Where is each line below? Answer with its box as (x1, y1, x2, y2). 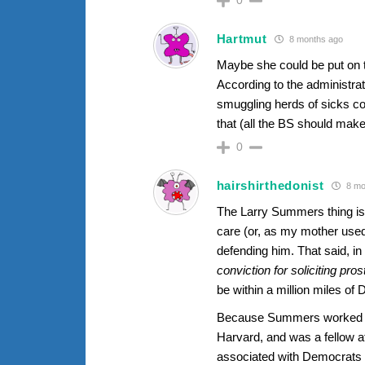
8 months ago (287, 34, 344, 45)
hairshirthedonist (216, 178, 324, 193)
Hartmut (216, 32, 267, 46)
